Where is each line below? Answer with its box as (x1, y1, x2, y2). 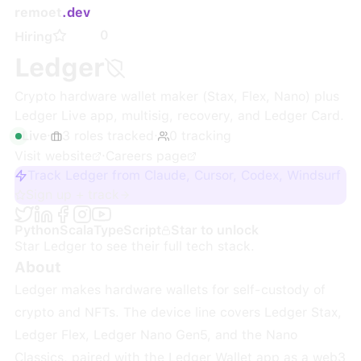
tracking (176, 128, 231, 143)
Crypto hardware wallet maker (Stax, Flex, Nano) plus (14, 89, 339, 104)
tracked (102, 128, 154, 143)
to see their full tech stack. (85, 239, 255, 254)
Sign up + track (25, 187, 119, 202)
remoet (14, 5, 62, 20)
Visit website (14, 148, 92, 164)
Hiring (14, 29, 52, 44)
